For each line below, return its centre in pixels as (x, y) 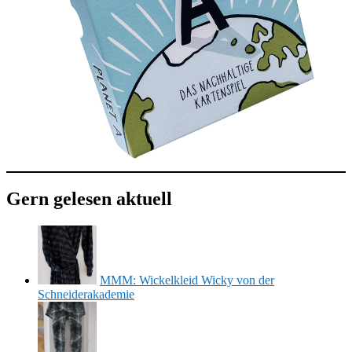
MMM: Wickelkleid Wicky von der (187, 280)
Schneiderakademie (86, 295)
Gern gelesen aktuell (89, 199)
